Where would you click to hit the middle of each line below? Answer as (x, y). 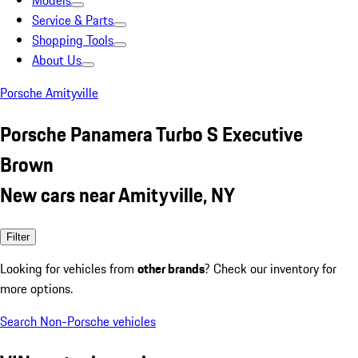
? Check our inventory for (270, 268)
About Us (57, 60)
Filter (18, 237)
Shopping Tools (73, 40)
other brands (171, 268)
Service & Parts (73, 20)
